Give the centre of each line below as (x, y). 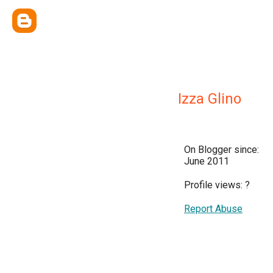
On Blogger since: (222, 150)
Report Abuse (213, 209)
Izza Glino (210, 99)
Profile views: (214, 185)
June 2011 (207, 161)
